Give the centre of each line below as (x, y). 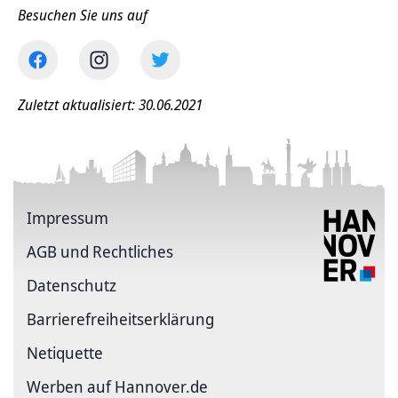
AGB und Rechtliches (100, 251)
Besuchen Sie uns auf (83, 15)
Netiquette (65, 352)
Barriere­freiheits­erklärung (120, 318)
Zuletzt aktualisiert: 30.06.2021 (110, 104)
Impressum (68, 217)
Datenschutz (72, 285)
